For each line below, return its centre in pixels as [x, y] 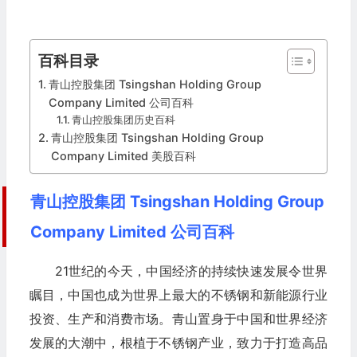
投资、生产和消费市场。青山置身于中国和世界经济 [178, 318]
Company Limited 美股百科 [123, 155]
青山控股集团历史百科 [124, 119]
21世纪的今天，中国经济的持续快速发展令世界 [191, 271]
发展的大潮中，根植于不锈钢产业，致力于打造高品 [178, 342]
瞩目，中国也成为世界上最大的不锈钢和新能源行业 [178, 294]
